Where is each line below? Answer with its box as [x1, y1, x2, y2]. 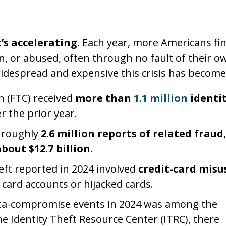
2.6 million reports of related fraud [41, 127, 223, 140]
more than [75, 91, 134, 105]
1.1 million [134, 91, 190, 105]
